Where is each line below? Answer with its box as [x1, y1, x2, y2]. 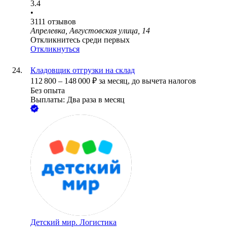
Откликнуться [30, 45, 80, 54]
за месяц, [99, 77, 132, 86]
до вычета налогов [132, 77, 196, 86]
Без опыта [30, 86, 65, 95]
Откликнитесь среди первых [30, 35, 130, 45]
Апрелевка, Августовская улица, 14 [30, 26, 150, 35]
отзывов [48, 17, 76, 26]
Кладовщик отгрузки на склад [30, 66, 135, 75]
